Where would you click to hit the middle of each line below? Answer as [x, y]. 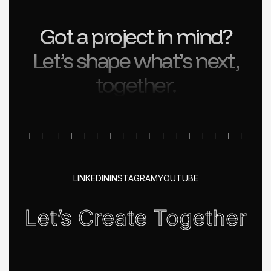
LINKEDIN [91, 178]
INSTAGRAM [133, 178]
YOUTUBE [178, 178]
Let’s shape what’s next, [135, 60]
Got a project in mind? [135, 36]
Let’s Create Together [135, 218]
